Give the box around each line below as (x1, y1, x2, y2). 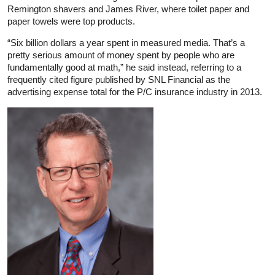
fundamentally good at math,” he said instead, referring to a (7, 61, 241, 72)
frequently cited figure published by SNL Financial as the (7, 74, 230, 85)
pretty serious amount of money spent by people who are (7, 49, 234, 60)
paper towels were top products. (7, 15, 135, 26)
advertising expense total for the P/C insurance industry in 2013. (7, 86, 262, 97)
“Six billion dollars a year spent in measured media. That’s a (7, 37, 245, 48)
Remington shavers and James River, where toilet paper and (7, 3, 249, 14)
